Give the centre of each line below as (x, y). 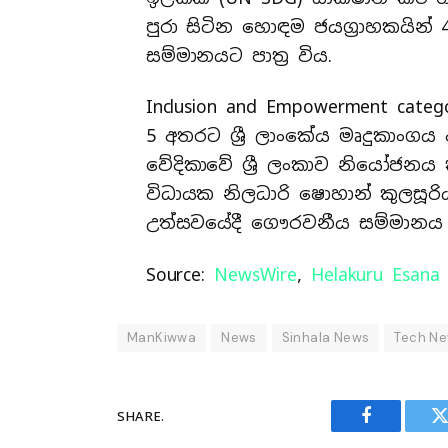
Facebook (399, 430)
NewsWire (255, 275)
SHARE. (140, 416)
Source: (180, 275)
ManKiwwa (162, 338)
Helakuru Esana (375, 275)
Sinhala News (325, 338)
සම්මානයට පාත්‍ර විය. (238, 55)
